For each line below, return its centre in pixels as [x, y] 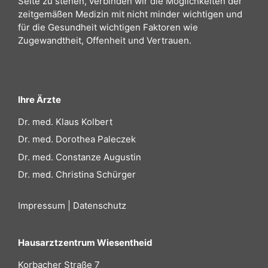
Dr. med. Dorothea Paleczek [77, 139]
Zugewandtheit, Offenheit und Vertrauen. [105, 40]
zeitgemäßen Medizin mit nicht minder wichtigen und [130, 14]
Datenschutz [100, 206]
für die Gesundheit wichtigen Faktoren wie [108, 27]
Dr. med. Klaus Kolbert [65, 121]
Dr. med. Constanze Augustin [80, 157]
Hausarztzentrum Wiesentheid [85, 243]
